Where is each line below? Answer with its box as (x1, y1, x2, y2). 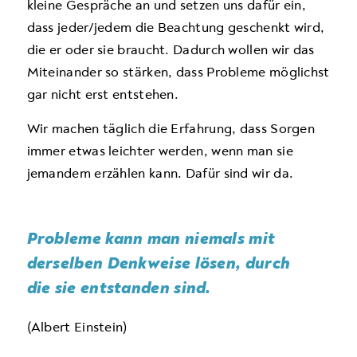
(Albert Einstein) (26, 319, 127, 336)
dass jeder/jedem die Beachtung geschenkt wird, (26, 19, 325, 37)
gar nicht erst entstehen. (26, 86, 179, 104)
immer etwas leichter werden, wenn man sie (26, 142, 293, 159)
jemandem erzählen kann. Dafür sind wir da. (26, 164, 294, 182)
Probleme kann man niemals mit (26, 228, 276, 250)
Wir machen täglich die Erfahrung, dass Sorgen (26, 120, 316, 137)
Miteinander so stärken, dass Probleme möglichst (26, 64, 330, 81)
